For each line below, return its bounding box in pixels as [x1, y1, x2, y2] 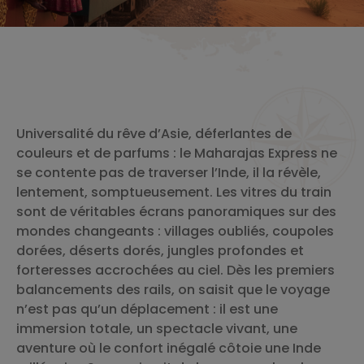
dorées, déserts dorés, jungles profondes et [16, 241, 304, 260]
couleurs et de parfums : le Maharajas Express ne [16, 144, 337, 162]
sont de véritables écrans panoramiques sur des [16, 202, 336, 221]
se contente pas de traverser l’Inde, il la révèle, [16, 163, 321, 182]
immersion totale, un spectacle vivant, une [16, 319, 297, 338]
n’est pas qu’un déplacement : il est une [16, 300, 278, 318]
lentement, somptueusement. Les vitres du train [16, 183, 331, 201]
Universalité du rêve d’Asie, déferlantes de [16, 124, 292, 143]
